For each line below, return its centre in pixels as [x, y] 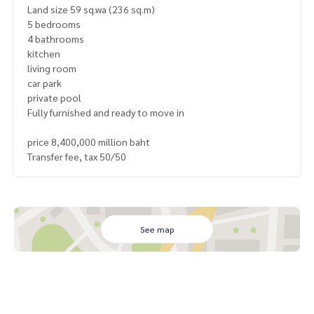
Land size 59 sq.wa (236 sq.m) [91, 9]
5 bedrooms [54, 23]
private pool [54, 97]
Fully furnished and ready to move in [106, 112]
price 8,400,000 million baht [89, 141]
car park [45, 82]
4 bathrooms [56, 38]
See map [157, 229]
